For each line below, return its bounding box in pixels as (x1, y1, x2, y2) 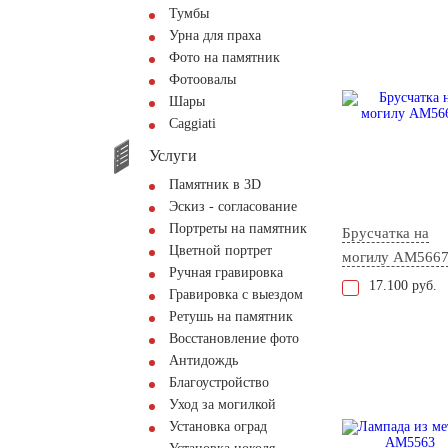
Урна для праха (169, 28, 261, 43)
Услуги (149, 146, 197, 164)
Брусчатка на (342, 225, 429, 242)
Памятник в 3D (169, 177, 261, 192)
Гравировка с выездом (169, 287, 303, 302)
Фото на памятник (169, 50, 280, 65)
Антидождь (169, 353, 238, 368)
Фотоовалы (169, 72, 236, 87)
